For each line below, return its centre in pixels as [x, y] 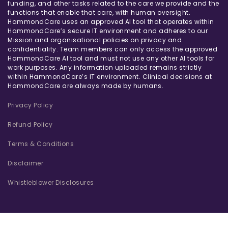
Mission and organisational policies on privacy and [95, 40]
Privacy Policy [30, 105]
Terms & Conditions [41, 144]
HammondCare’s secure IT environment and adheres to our [108, 31]
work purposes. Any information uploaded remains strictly [105, 67]
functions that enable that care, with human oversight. [99, 12]
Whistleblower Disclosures [51, 182]
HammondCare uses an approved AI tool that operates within [111, 21]
